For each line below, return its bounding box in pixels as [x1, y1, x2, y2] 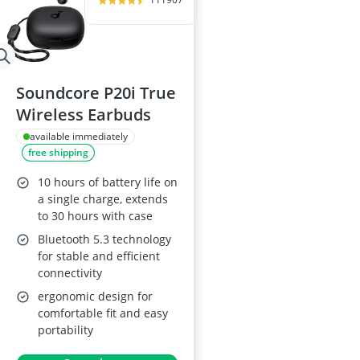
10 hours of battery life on [38, 174, 178, 190]
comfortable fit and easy [38, 305, 168, 321]
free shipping [28, 145, 88, 159]
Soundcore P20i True [16, 82, 176, 104]
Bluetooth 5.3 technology [38, 231, 171, 247]
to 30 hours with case [38, 208, 153, 223]
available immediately [30, 129, 128, 143]
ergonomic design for [38, 288, 153, 304]
